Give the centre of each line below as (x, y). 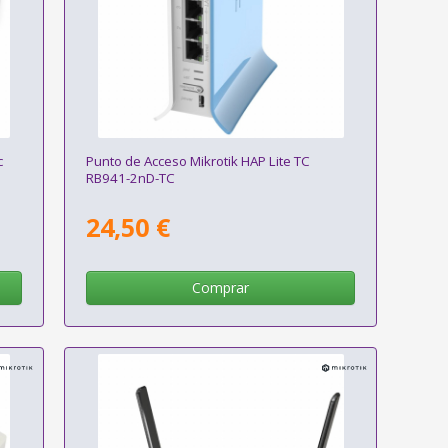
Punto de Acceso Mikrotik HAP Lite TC (197, 160)
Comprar (221, 288)
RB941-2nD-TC (130, 177)
